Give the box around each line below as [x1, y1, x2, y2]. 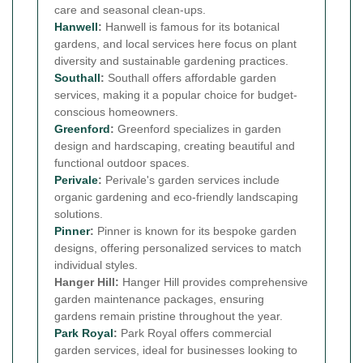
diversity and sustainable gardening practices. [54, 54, 288, 68]
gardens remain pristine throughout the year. [54, 310, 283, 323]
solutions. [54, 207, 103, 221]
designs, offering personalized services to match [54, 241, 301, 255]
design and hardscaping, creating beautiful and [54, 139, 295, 153]
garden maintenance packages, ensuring [54, 293, 264, 306]
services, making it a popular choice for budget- [54, 88, 297, 102]
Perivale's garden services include [102, 173, 280, 187]
